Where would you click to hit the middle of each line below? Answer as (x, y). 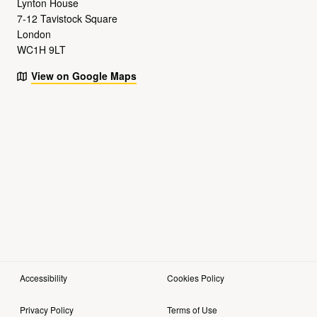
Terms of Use (192, 309)
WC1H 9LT (41, 50)
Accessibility (44, 277)
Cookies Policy (196, 277)
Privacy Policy (47, 309)
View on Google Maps (84, 76)
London (34, 34)
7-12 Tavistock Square (67, 19)
